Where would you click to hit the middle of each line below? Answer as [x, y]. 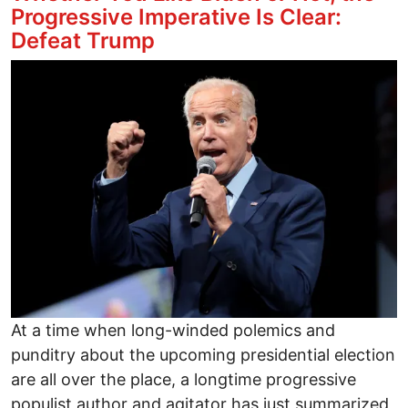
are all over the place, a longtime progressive [184, 379]
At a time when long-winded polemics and [173, 330]
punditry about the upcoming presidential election [203, 354]
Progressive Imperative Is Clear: [176, 17]
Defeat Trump [83, 41]
